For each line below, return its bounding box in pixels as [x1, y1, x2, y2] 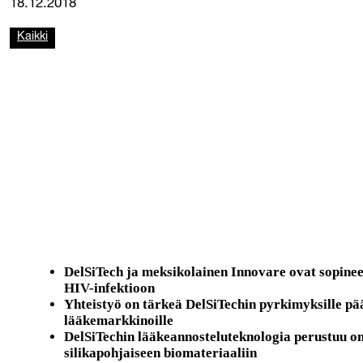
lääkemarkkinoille [64, 313, 174, 328]
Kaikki [17, 32, 49, 43]
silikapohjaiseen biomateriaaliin [64, 345, 258, 361]
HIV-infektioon [64, 280, 156, 296]
